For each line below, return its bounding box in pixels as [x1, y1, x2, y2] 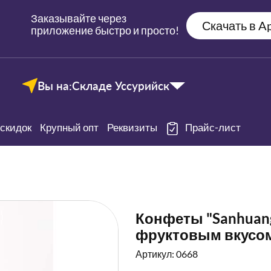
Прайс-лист [185, 121, 241, 134]
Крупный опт [40, 121, 99, 134]
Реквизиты [107, 121, 157, 134]
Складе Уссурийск [71, 78, 169, 93]
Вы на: [37, 78, 72, 93]
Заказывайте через [31, 11, 126, 25]
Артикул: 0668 [135, 248, 198, 260]
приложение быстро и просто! [31, 24, 179, 37]
